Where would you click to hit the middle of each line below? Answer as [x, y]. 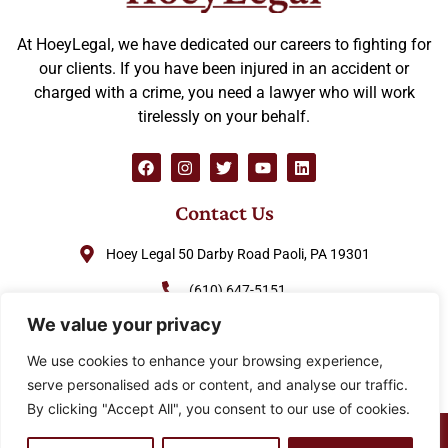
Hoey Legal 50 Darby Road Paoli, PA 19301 [237, 253]
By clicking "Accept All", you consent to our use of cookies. [218, 408]
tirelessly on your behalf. [224, 116]
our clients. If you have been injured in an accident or [224, 68]
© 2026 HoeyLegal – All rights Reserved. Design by [199, 434]
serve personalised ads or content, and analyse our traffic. [217, 384]
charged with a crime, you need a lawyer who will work [224, 92]
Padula [405, 434]
